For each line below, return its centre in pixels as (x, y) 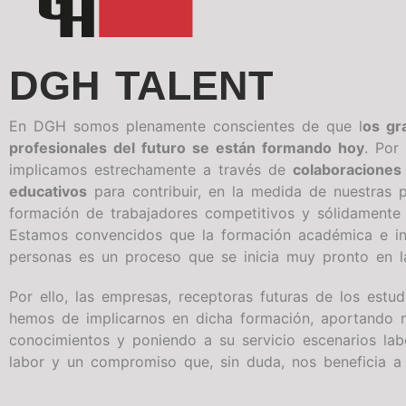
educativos (48, 191)
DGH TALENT (141, 85)
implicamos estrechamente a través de (151, 169)
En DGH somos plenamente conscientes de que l (186, 126)
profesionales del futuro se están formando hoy (187, 147)
